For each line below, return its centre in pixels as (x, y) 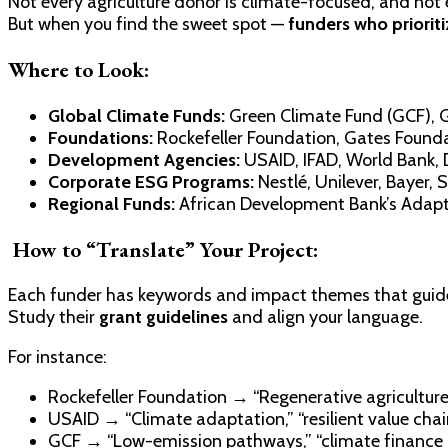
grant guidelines (163, 316)
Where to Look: (78, 70)
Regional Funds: (111, 203)
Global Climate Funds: (136, 115)
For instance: (57, 356)
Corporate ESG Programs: (151, 181)
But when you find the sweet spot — (148, 24)
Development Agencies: (144, 159)
